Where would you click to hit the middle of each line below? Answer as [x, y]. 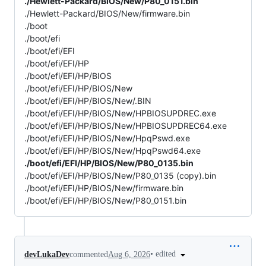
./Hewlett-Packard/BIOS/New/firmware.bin [107, 14]
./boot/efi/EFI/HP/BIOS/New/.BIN [88, 101]
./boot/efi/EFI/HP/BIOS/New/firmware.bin [104, 188]
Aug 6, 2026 [129, 254]
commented [89, 254]
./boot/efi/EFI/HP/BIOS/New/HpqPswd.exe [107, 138]
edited [167, 254]
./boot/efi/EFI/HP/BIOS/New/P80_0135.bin [109, 163]
